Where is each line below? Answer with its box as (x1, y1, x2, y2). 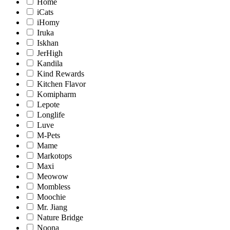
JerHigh (37, 49, 63, 58)
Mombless (37, 182, 70, 191)
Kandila (37, 59, 63, 68)
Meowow (37, 172, 68, 181)
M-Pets (37, 131, 60, 140)
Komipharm (37, 90, 76, 99)
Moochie (37, 193, 66, 202)
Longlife (37, 110, 65, 120)
